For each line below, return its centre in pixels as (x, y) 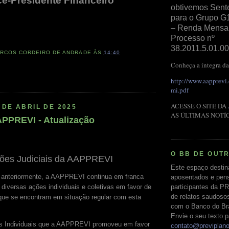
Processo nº (193, 38)
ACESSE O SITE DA (199, 106)
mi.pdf (180, 90)
